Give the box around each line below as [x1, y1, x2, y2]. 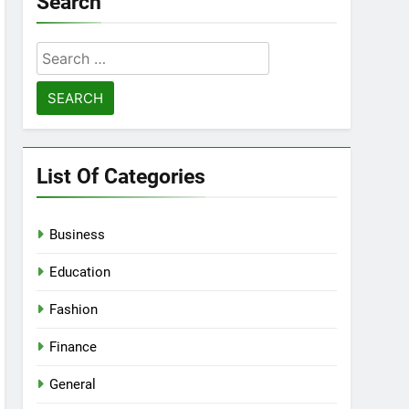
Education [49, 264, 111, 281]
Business [49, 226, 106, 244]
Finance [49, 339, 98, 356]
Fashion [49, 301, 99, 319]
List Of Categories [37, 163, 206, 190]
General [49, 376, 97, 393]
